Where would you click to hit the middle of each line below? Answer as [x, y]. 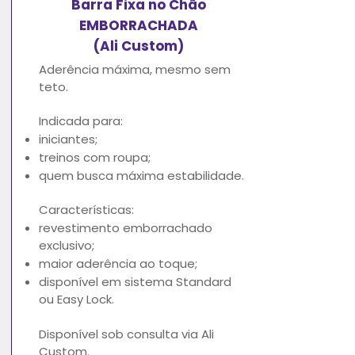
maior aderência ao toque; [118, 263]
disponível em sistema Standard [135, 281]
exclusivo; [67, 245]
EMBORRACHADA [139, 25]
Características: [86, 209]
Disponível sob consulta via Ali [126, 334]
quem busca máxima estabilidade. [141, 175]
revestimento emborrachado [126, 227]
